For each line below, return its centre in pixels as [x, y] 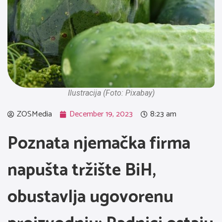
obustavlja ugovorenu [90, 197]
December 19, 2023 [101, 114]
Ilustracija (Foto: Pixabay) [111, 93]
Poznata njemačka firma [99, 144]
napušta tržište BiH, [82, 170]
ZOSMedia [34, 114]
